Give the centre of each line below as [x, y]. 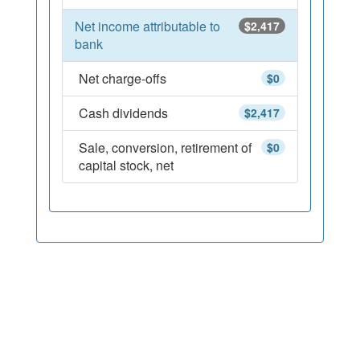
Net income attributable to [147, 26]
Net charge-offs [123, 78]
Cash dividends [123, 113]
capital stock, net [126, 165]
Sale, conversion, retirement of [165, 147]
